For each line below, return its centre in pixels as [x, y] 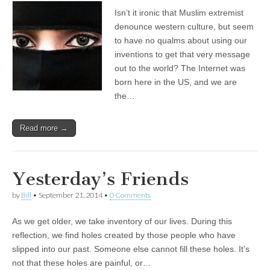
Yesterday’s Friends [100, 179]
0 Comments [130, 195]
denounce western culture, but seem [184, 27]
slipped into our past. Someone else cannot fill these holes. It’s [131, 249]
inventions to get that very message [182, 54]
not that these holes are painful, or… [82, 263]
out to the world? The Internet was [180, 68]
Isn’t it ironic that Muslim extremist [179, 13]
